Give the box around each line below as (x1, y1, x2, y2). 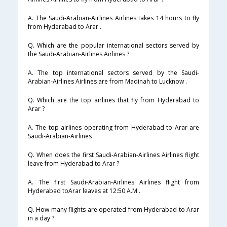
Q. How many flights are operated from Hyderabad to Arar (28, 205, 199, 214)
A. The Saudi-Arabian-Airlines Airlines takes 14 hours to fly (28, 14, 199, 23)
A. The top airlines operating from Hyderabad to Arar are (28, 123, 199, 132)
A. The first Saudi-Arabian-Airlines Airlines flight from (28, 178, 199, 187)
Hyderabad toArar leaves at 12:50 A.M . (28, 186, 140, 196)
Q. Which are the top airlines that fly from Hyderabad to (28, 96, 199, 105)
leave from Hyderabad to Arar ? (28, 159, 119, 168)
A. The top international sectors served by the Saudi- (28, 68, 199, 78)
